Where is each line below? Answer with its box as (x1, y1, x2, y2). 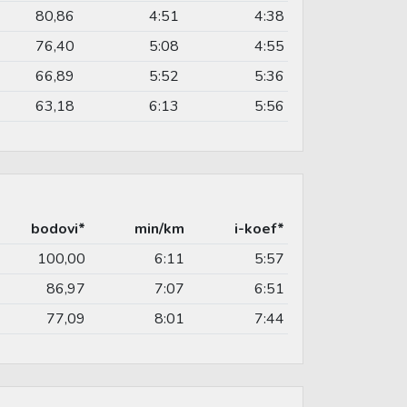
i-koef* (234, 218, 284, 239)
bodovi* (31, 218, 85, 239)
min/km (134, 218, 184, 239)
